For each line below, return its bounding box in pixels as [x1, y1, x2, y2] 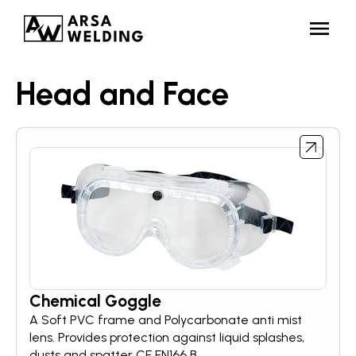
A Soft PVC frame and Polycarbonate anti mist [29, 312, 302, 327]
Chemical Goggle [29, 291, 161, 311]
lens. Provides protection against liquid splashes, [29, 330, 304, 345]
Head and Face [16, 75, 229, 113]
